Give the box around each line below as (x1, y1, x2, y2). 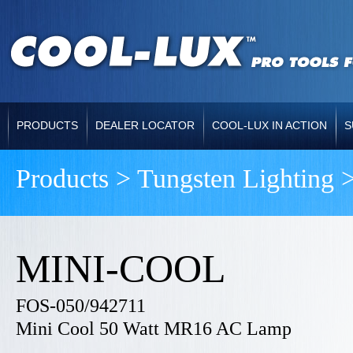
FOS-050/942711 (16, 295, 146, 316)
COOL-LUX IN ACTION (212, 119, 327, 132)
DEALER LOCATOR (95, 119, 195, 132)
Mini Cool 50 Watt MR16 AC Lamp (16, 318, 292, 339)
